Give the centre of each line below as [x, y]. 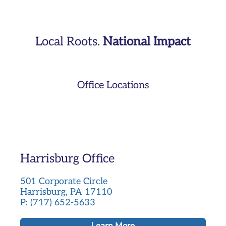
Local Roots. [69, 41]
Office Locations [113, 85]
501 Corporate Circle [64, 181]
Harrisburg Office [67, 158]
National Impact [147, 41]
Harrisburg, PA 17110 [66, 192]
